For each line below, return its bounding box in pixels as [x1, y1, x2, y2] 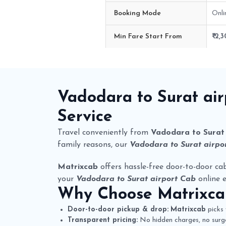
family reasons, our [58, 140, 130, 149]
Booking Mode [114, 9, 161, 17]
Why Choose [58, 186, 157, 203]
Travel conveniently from [58, 128, 151, 137]
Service [58, 108, 112, 125]
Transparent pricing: [68, 216, 138, 224]
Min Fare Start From [114, 32, 182, 40]
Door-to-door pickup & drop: [68, 205, 168, 213]
